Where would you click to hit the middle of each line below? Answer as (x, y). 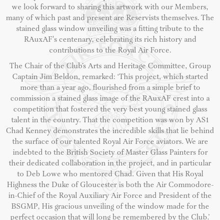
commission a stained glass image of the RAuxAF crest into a (110, 99)
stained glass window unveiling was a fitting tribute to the (110, 29)
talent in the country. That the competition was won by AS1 (110, 120)
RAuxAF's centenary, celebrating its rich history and (110, 40)
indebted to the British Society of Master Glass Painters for (110, 153)
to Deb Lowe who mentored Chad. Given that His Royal (110, 174)
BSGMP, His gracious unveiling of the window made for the (110, 207)
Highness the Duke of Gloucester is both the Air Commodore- (110, 185)
